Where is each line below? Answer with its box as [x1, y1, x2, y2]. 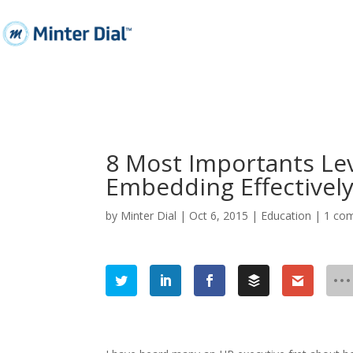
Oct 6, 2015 [189, 207, 249, 223]
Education [261, 207, 312, 223]
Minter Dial [121, 207, 177, 223]
